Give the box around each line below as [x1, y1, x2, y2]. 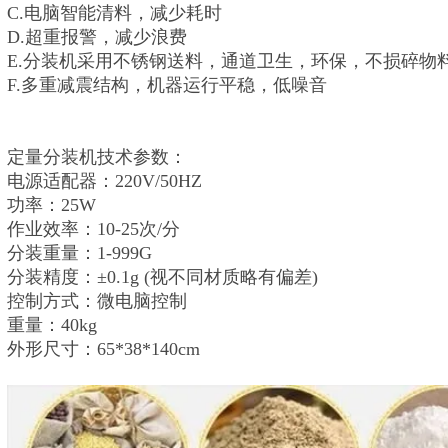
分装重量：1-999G [7, 243, 152, 263]
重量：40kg [7, 315, 97, 335]
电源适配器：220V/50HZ [7, 171, 202, 191]
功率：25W [7, 195, 96, 215]
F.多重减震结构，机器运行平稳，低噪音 [7, 75, 327, 95]
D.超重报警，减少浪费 [7, 27, 187, 47]
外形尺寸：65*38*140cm [7, 339, 200, 359]
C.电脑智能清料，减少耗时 [7, 3, 222, 23]
